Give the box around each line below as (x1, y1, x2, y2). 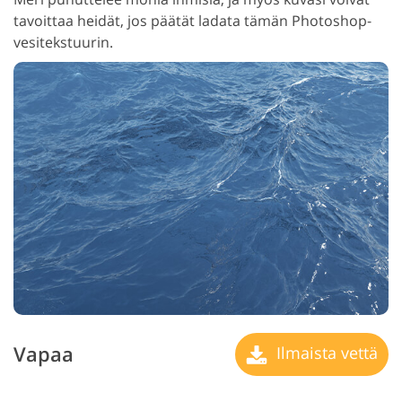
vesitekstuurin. (13, 31, 113, 52)
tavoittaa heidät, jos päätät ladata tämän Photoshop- (13, 10, 371, 31)
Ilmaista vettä (272, 341, 378, 363)
